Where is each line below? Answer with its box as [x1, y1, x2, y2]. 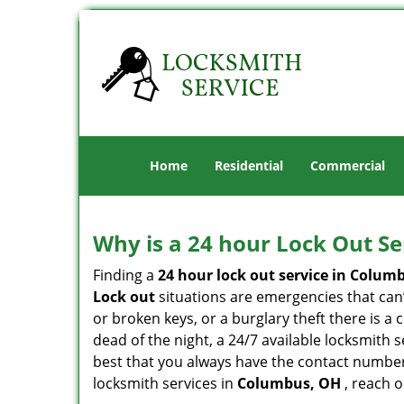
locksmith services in [93, 373, 237, 393]
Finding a [93, 265, 158, 285]
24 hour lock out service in [158, 265, 346, 285]
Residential [215, 157, 283, 174]
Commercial [310, 157, 385, 174]
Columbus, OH [237, 373, 341, 393]
